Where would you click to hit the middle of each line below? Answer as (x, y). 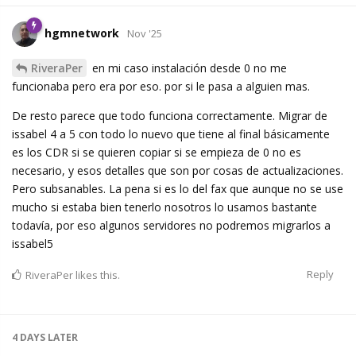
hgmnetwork (82, 33)
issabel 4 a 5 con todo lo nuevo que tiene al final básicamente (171, 134)
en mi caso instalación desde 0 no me (188, 68)
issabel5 (33, 244)
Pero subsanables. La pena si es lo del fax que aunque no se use (178, 189)
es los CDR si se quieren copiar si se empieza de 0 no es (157, 153)
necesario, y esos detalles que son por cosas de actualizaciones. (178, 171)
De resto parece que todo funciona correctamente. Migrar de (170, 116)
